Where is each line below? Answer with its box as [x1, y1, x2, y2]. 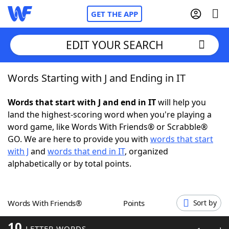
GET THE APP [91, 9, 138, 19]
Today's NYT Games [28, 184, 106, 195]
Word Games [28, 212, 81, 223]
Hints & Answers [106, 184, 170, 195]
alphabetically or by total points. [8, 158, 131, 169]
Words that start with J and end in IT [8, 97, 156, 108]
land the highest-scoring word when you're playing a [8, 109, 212, 120]
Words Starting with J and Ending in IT [8, 71, 186, 85]
